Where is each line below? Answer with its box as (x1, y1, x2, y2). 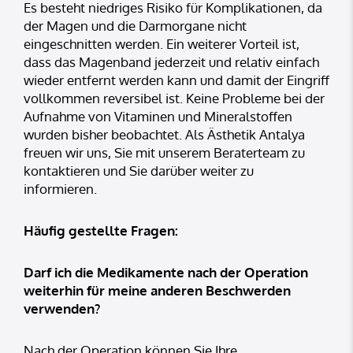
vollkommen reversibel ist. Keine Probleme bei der (24, 90, 325, 107)
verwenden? (24, 300, 100, 318)
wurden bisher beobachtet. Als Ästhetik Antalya (24, 126, 305, 143)
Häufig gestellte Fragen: (24, 222, 178, 240)
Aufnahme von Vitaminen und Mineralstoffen (24, 108, 292, 125)
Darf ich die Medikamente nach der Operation (24, 264, 308, 281)
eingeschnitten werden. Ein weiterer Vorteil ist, (24, 35, 299, 53)
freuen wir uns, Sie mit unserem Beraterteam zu (24, 144, 305, 162)
